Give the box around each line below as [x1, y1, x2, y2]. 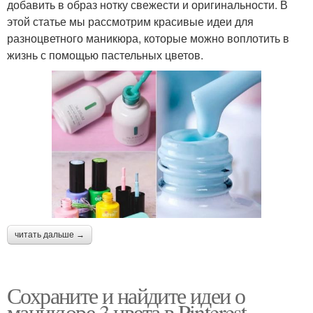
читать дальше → [15, 229, 85, 240]
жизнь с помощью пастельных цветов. [7, 46, 203, 63]
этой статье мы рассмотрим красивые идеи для [7, 13, 254, 29]
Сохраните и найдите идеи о [7, 279, 245, 310]
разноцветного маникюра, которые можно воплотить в [7, 29, 289, 46]
